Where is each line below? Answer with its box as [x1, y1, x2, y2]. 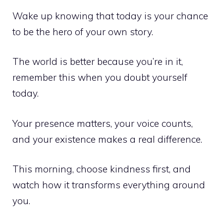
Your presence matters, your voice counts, [12, 117, 193, 129]
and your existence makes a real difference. [12, 133, 202, 145]
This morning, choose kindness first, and [12, 163, 191, 175]
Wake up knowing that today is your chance [12, 9, 208, 22]
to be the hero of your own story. [12, 25, 153, 38]
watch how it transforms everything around [12, 179, 205, 191]
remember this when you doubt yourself [12, 71, 187, 84]
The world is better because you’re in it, [12, 55, 183, 68]
